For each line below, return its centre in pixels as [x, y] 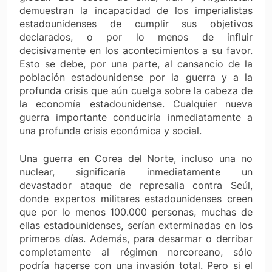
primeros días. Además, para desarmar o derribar [136, 238]
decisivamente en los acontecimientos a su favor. [136, 50]
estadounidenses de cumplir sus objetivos [136, 23]
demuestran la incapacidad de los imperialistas [136, 10]
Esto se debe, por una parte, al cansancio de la [136, 63]
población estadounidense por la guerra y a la [136, 77]
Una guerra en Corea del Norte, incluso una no [136, 158]
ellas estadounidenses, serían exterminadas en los [136, 225]
